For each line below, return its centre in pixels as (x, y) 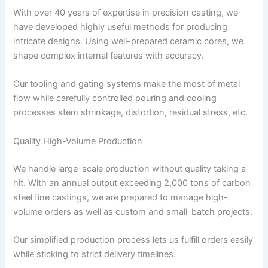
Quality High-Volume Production (78, 141)
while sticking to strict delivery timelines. (95, 254)
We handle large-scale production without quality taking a (130, 168)
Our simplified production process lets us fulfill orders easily (133, 240)
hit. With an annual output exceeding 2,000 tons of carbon (132, 183)
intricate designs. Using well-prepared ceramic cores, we (129, 42)
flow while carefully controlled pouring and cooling (115, 98)
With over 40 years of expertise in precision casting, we (126, 13)
